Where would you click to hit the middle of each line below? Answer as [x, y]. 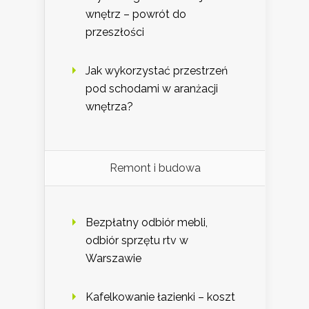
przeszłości [115, 32]
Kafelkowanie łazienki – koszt [160, 297]
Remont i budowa [155, 168]
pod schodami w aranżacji [152, 88]
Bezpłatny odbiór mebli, [147, 222]
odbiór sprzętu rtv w [137, 240]
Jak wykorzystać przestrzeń [157, 70]
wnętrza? [109, 106]
